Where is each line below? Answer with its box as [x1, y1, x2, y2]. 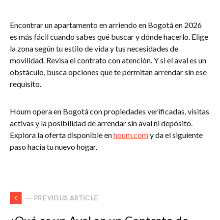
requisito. [10, 79, 41, 88]
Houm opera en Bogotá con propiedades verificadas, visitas [10, 107, 209, 116]
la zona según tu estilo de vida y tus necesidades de [10, 44, 178, 53]
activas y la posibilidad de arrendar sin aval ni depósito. [10, 118, 192, 128]
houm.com [113, 130, 148, 139]
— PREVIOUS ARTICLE [26, 193, 99, 202]
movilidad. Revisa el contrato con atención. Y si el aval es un [10, 55, 206, 65]
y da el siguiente [148, 130, 203, 139]
